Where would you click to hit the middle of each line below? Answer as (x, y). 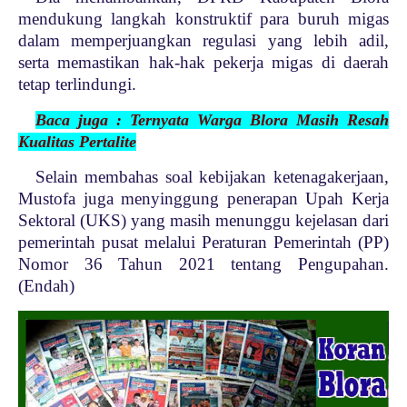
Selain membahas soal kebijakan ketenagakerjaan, (212, 177)
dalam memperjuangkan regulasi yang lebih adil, (203, 41)
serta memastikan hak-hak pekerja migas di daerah (203, 63)
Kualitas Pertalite (77, 142)
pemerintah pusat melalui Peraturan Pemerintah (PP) (203, 243)
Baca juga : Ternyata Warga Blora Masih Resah (212, 120)
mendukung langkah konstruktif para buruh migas (203, 19)
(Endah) (49, 286)
